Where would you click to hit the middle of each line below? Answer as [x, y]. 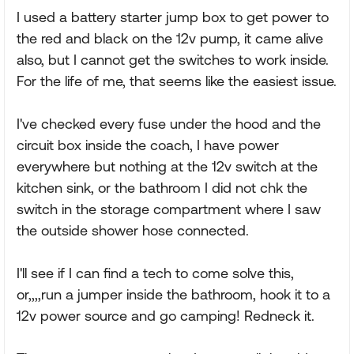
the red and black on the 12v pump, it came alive [170, 38]
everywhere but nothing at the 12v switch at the [167, 166]
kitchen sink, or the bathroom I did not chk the [162, 188]
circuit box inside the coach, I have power [148, 145]
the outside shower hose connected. [133, 230]
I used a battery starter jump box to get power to [173, 17]
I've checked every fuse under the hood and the [169, 124]
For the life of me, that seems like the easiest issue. [177, 81]
